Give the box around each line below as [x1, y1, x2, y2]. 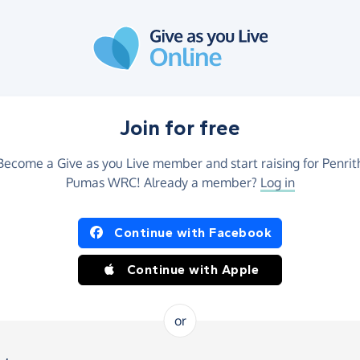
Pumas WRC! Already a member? [65, 174, 260, 190]
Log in [260, 174, 295, 190]
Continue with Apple [126, 262, 260, 277]
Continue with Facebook [114, 225, 272, 240]
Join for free [120, 116, 240, 141]
